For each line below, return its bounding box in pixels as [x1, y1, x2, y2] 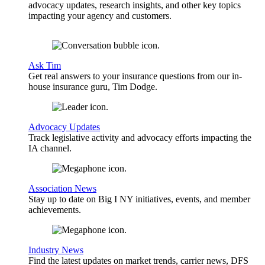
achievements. [28, 205, 81, 215]
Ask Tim [28, 60, 61, 71]
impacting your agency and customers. [28, 11, 172, 21]
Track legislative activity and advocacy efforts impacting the [28, 132, 251, 143]
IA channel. [28, 143, 72, 154]
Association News [28, 183, 96, 194]
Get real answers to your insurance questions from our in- [28, 71, 242, 82]
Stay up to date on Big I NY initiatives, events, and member [28, 194, 250, 205]
